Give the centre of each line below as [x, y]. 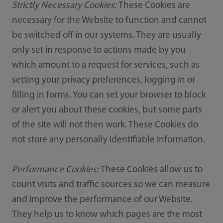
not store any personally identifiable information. [108, 140]
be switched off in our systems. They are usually [106, 35]
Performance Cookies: [56, 170]
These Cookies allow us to [151, 170]
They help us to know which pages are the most [107, 215]
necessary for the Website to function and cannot [109, 20]
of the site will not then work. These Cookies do [105, 125]
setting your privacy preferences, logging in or [103, 80]
